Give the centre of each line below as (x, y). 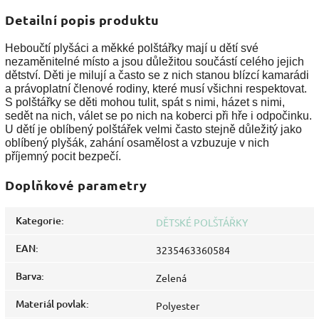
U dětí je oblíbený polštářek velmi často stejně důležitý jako (153, 130)
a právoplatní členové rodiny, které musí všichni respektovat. (156, 89)
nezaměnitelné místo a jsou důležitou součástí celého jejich (155, 62)
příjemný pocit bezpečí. (63, 157)
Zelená (171, 277)
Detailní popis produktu (82, 20)
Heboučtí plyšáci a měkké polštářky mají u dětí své (132, 48)
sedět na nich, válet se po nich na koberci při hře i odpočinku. (158, 116)
